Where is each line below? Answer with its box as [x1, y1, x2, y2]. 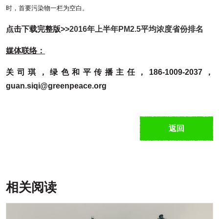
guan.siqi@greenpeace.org [6, 82, 107, 90]
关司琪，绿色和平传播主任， [6, 68, 149, 76]
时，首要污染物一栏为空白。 [6, 4, 88, 12]
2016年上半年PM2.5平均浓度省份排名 [69, 25, 203, 33]
